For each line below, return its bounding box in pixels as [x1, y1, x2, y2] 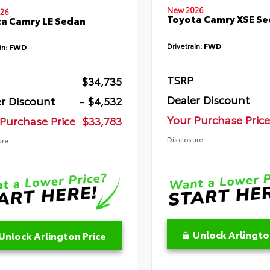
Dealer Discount [166, 92, 250, 108]
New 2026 [166, 4, 204, 16]
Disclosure [166, 134, 203, 145]
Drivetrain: [166, 40, 204, 51]
